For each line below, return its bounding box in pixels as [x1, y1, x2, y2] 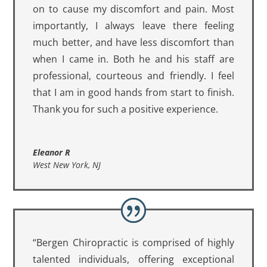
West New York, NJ [33, 159, 101, 170]
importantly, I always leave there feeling [33, 18, 234, 32]
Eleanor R [33, 146, 71, 158]
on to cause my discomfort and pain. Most [33, 2, 234, 15]
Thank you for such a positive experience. [33, 102, 219, 116]
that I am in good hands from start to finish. [33, 85, 234, 99]
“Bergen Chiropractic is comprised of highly [33, 236, 234, 250]
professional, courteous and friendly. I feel [33, 69, 234, 82]
